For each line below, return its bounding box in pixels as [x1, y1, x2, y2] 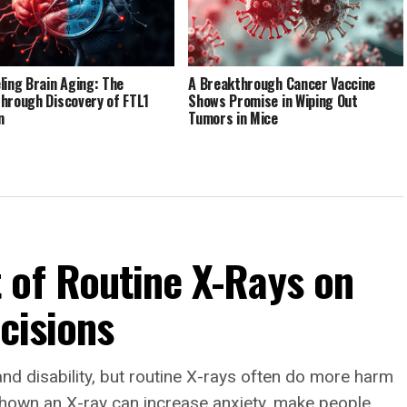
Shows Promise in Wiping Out [188, 90, 358, 113]
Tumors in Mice [188, 107, 278, 130]
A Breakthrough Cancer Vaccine [188, 73, 376, 95]
